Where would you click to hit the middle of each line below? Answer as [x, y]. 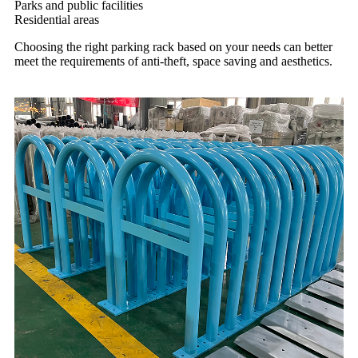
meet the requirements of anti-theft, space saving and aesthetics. [173, 62]
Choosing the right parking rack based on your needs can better [173, 47]
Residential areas [57, 20]
